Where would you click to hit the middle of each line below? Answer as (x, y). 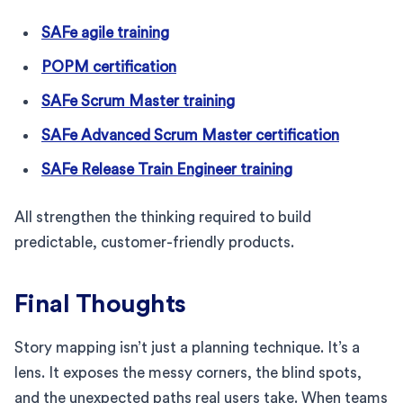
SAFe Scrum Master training (138, 101)
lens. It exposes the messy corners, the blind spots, (188, 372)
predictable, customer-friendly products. (154, 242)
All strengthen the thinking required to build (163, 217)
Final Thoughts (100, 304)
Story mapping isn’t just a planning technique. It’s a (187, 347)
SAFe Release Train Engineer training (167, 169)
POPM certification (109, 67)
